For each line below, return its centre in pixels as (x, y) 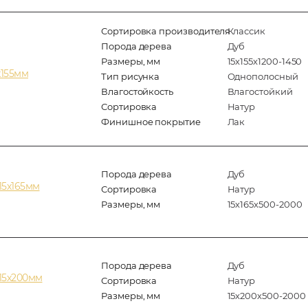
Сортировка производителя (166, 31)
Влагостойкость (137, 91)
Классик (246, 31)
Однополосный (263, 76)
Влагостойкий (260, 91)
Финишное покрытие (151, 121)
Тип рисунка (131, 76)
